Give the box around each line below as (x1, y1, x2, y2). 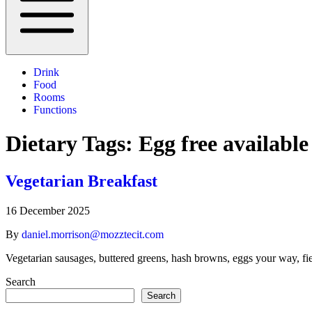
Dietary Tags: (6, 131, 139, 157)
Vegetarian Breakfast (6, 171, 157, 190)
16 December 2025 (6, 204, 90, 217)
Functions (33, 104, 77, 116)
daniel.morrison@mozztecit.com (22, 228, 164, 240)
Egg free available (139, 131, 309, 157)
